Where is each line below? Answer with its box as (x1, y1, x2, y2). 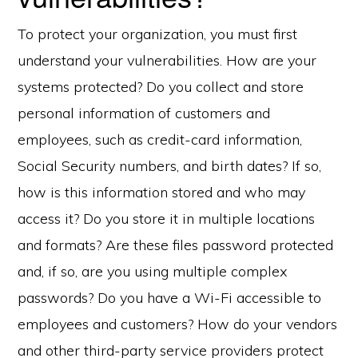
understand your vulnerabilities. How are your (18, 51, 317, 70)
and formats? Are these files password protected (18, 236, 334, 254)
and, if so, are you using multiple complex (18, 262, 288, 280)
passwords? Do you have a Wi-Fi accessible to (18, 288, 322, 307)
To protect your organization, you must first (18, 25, 298, 43)
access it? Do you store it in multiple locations (18, 209, 316, 228)
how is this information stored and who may (18, 183, 306, 201)
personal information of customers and (18, 104, 271, 122)
